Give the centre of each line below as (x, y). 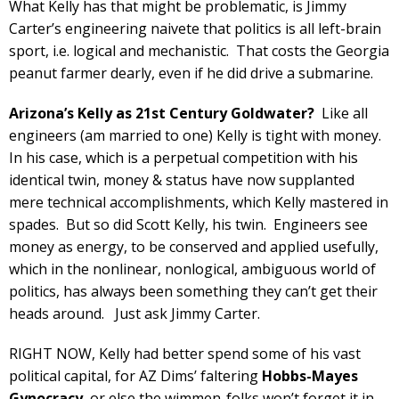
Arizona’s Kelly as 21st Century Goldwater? (162, 113)
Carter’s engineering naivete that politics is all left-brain (195, 28)
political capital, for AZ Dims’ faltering (135, 375)
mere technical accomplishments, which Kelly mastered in (199, 202)
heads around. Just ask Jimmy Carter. (134, 313)
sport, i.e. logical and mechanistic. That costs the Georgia (199, 50)
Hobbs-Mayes (310, 375)
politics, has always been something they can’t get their (193, 291)
